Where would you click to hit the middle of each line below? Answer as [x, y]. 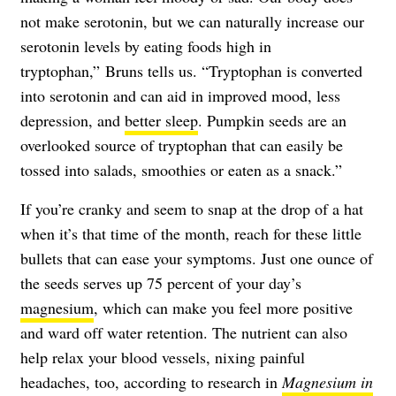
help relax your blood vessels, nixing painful [163, 357]
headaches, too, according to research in [151, 381]
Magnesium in [327, 381]
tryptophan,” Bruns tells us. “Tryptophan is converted [191, 70]
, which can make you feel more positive [223, 307]
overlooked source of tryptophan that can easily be [182, 145]
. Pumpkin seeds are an [272, 120]
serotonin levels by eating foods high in [146, 46]
